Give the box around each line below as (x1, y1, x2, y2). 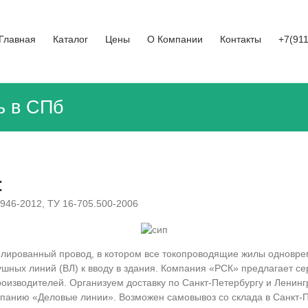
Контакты (220, 34, 261, 45)
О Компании (147, 34, 203, 45)
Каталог (53, 34, 88, 45)
